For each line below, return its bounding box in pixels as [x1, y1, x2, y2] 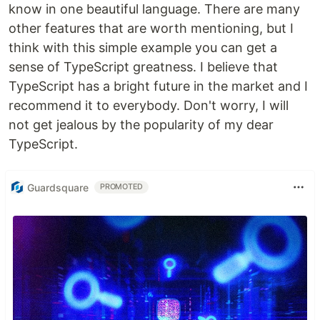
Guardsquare [27, 181, 89, 194]
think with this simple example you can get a [9, 40, 277, 56]
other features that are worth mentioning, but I [9, 21, 294, 36]
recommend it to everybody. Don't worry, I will [9, 98, 289, 114]
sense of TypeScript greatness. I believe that [9, 59, 278, 75]
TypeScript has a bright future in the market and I [9, 79, 308, 94]
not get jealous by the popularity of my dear [9, 117, 274, 133]
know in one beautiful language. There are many [9, 1, 300, 17]
